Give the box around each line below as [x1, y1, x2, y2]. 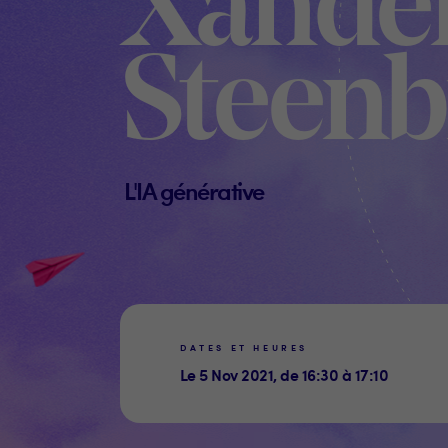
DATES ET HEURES [180, 341, 308, 354]
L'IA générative [124, 173, 264, 207]
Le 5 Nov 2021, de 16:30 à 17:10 [180, 363, 389, 386]
